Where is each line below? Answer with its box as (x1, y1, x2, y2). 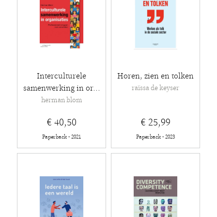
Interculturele (37, 71, 86, 81)
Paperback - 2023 (136, 133, 175, 140)
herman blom (41, 96, 82, 105)
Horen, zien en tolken (117, 71, 194, 81)
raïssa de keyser (132, 84, 179, 93)
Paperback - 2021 (42, 133, 81, 140)
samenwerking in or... (23, 83, 100, 93)
